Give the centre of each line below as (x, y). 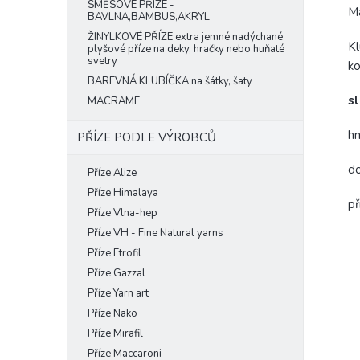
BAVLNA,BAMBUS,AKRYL (149, 17)
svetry (102, 61)
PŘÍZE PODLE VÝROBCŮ (147, 137)
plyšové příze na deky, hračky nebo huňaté (186, 49)
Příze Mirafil (115, 333)
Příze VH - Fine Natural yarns (155, 233)
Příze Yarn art (118, 293)
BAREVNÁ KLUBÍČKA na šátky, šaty (170, 81)
